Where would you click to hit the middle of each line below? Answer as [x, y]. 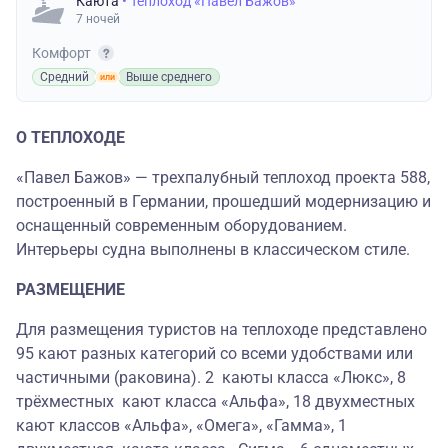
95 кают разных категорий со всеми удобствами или [214, 353]
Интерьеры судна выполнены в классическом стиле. [213, 249]
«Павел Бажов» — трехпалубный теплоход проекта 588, [223, 177]
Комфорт [63, 53]
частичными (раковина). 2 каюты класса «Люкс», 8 [211, 377]
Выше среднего [169, 77]
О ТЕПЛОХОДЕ [70, 137]
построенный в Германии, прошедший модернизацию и [223, 201]
